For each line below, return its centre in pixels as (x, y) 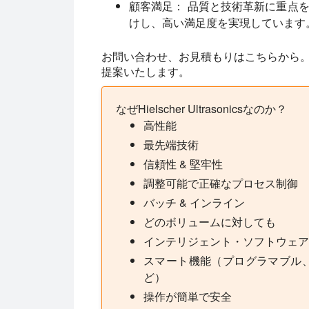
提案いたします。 (146, 71)
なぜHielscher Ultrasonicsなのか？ (201, 108)
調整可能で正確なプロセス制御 (221, 183)
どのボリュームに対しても (210, 221)
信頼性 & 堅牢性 (183, 163)
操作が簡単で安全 (188, 296)
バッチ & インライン (194, 202)
